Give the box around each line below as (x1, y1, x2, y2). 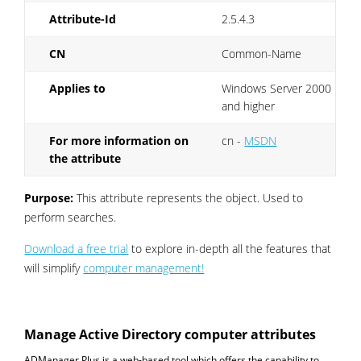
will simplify (24, 259, 84, 276)
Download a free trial (24, 240, 129, 256)
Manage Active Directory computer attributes (24, 325, 317, 343)
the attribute (49, 150, 122, 166)
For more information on (49, 132, 189, 148)
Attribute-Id (49, 10, 117, 27)
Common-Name (222, 45, 302, 61)
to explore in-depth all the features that (128, 240, 332, 256)
